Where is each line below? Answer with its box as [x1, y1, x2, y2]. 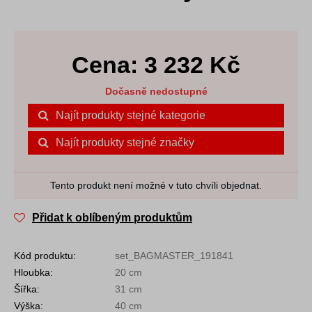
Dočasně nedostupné [104, 86, 208, 97]
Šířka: [14, 283, 40, 295]
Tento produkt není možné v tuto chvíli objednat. [50, 180, 262, 192]
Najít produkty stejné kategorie [56, 109, 205, 122]
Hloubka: [14, 267, 56, 279]
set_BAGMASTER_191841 [115, 250, 233, 262]
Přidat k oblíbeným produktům [32, 212, 192, 224]
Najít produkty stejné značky [56, 136, 194, 149]
